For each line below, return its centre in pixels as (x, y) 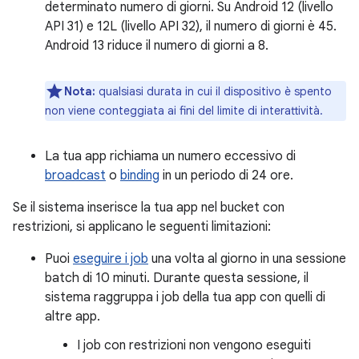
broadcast (75, 175)
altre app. (73, 317)
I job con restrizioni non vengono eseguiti (194, 345)
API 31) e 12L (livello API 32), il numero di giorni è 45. (191, 26)
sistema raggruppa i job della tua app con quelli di (185, 297)
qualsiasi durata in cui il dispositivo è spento (214, 91)
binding (140, 175)
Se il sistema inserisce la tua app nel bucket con (149, 208)
